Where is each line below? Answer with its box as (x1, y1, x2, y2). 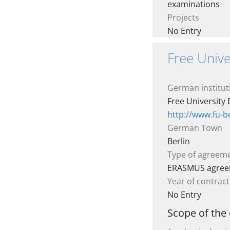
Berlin (167, 136, 190, 147)
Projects (167, 12, 199, 23)
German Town (167, 122, 222, 133)
